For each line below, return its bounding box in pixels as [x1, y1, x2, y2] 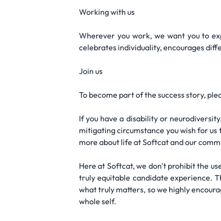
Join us [79, 66, 103, 76]
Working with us [79, 7, 135, 17]
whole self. [79, 196, 116, 206]
